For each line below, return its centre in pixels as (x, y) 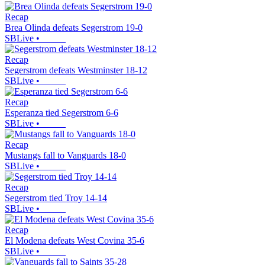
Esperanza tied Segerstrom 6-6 (62, 113)
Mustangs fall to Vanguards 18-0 (65, 156)
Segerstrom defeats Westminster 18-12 (76, 70)
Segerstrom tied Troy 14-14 (56, 198)
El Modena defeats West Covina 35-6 (75, 241)
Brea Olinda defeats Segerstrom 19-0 (74, 28)
